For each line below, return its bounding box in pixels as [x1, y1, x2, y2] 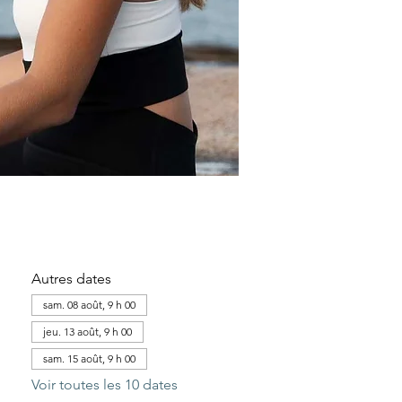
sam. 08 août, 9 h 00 [42, 298, 135, 311]
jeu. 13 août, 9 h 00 [42, 325, 132, 338]
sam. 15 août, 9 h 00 [42, 352, 135, 365]
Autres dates [31, 270, 111, 287]
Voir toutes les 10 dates [31, 376, 178, 393]
